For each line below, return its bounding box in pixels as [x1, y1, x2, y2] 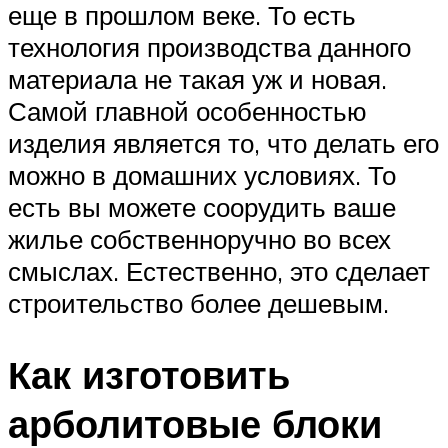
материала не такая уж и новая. [8, 62, 387, 95]
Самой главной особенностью [8, 94, 367, 127]
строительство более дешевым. [8, 286, 389, 319]
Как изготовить [8, 350, 290, 400]
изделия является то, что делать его [8, 126, 439, 159]
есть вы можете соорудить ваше [8, 190, 396, 223]
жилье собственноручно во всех [8, 222, 391, 255]
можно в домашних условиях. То [8, 158, 396, 191]
